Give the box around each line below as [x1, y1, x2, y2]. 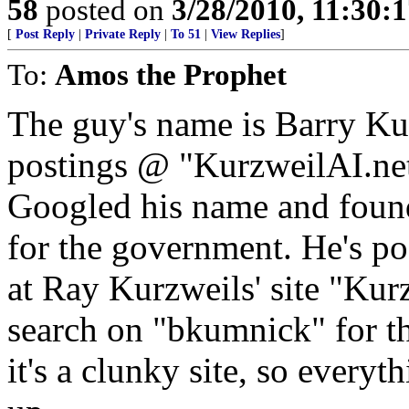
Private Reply [85, 27, 161, 41]
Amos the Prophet [55, 58, 287, 91]
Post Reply [16, 27, 75, 41]
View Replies [211, 27, 280, 41]
